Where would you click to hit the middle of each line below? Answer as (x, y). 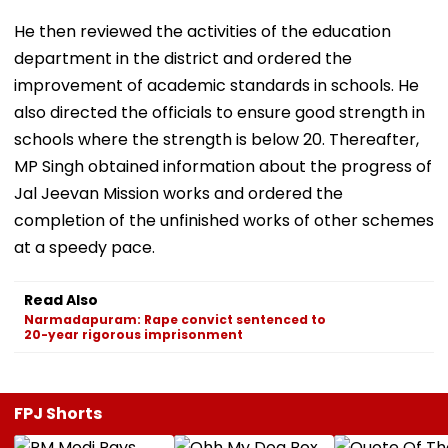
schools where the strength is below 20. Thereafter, (216, 139)
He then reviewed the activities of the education (202, 31)
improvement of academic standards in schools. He (216, 85)
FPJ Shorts (58, 413)
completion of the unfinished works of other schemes (224, 220)
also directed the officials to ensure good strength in (219, 112)
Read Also (61, 299)
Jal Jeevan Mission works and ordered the (178, 193)
